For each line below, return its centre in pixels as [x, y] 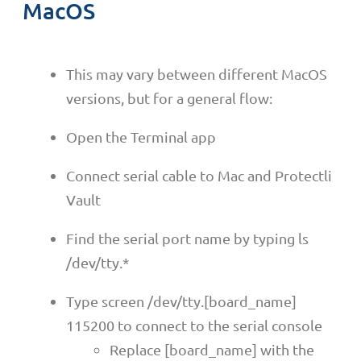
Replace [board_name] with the [212, 349]
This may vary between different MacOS [197, 73]
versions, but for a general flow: [169, 98]
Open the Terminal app [141, 136]
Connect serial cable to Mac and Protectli [199, 175]
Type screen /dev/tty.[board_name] [181, 301]
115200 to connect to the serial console [194, 325]
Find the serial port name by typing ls [187, 238]
